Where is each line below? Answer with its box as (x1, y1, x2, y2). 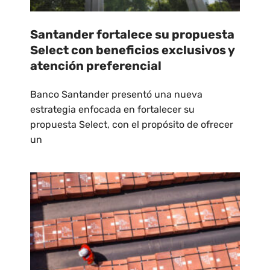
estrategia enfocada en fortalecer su (30, 104, 195, 116)
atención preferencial (30, 58, 162, 74)
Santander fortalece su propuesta (30, 27, 234, 42)
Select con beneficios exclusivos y (30, 43, 234, 58)
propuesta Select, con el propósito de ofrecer (30, 119, 233, 131)
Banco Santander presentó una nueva (30, 89, 202, 101)
